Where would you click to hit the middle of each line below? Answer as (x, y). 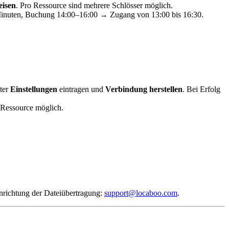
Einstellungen (34, 89)
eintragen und (81, 89)
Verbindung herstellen (144, 89)
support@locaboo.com (141, 193)
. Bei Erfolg (201, 89)
